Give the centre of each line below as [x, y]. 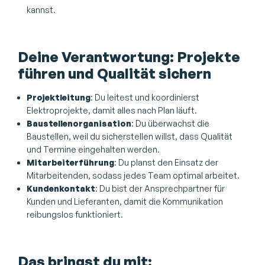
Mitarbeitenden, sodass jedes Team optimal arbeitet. [133, 175]
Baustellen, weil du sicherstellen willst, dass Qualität [130, 136]
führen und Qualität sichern [114, 73]
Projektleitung [59, 97]
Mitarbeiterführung [70, 162]
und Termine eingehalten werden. [93, 149]
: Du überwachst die [170, 123]
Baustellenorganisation [79, 123]
